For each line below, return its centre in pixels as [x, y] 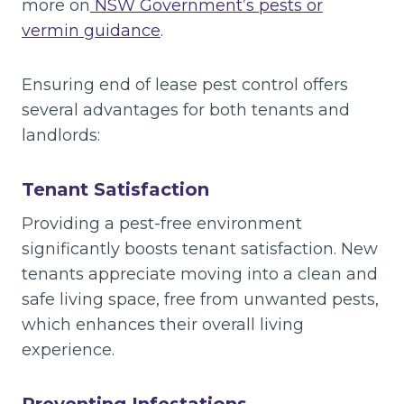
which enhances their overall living [163, 324]
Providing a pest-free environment [162, 223]
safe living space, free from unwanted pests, [200, 299]
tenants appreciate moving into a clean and [200, 274]
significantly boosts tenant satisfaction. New [200, 248]
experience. [68, 349]
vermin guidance [91, 30]
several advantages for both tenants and [186, 110]
